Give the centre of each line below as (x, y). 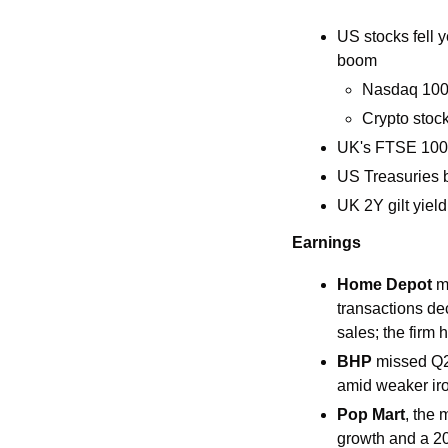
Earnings (326, 243)
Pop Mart (371, 415)
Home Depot (386, 285)
